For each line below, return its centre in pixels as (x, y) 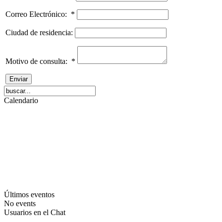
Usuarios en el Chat (35, 212)
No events (20, 203)
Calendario (21, 100)
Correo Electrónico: (38, 14)
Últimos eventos (29, 194)
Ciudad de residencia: (40, 32)
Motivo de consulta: (38, 61)
